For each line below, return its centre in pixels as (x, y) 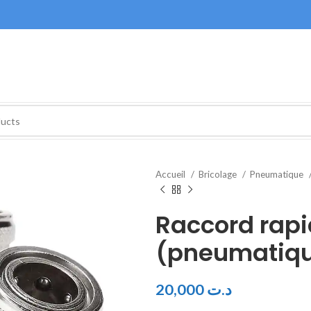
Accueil (171, 174)
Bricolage (219, 174)
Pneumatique (278, 174)
